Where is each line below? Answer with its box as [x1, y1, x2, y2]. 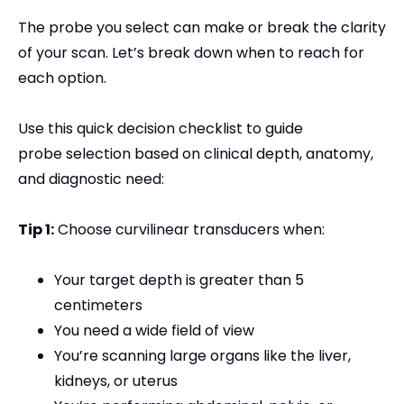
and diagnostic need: [18, 169, 164, 190]
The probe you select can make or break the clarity [18, 17, 386, 39]
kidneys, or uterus [54, 371, 178, 392]
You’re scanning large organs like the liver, [54, 345, 351, 367]
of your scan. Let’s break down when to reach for [18, 42, 364, 64]
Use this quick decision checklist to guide [18, 118, 303, 140]
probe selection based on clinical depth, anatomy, [18, 143, 373, 165]
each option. [18, 68, 106, 89]
